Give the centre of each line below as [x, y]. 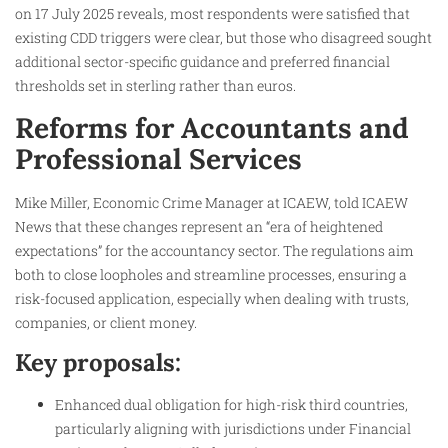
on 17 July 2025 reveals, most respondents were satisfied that [212, 14]
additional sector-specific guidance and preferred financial [202, 62]
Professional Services [158, 158]
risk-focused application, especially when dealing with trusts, [212, 298]
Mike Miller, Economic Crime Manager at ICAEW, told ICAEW [211, 202]
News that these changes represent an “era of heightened [199, 226]
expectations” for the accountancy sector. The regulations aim [214, 250]
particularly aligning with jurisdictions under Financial [233, 429]
